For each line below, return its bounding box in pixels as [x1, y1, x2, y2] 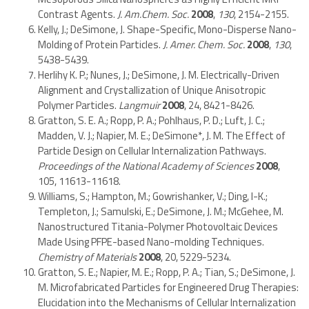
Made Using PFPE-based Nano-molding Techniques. [38, 233, 264, 250]
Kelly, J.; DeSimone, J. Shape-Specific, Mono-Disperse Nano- [38, 21, 297, 37]
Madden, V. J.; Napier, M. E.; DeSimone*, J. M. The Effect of [38, 127, 286, 143]
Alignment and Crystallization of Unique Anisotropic [38, 81, 266, 98]
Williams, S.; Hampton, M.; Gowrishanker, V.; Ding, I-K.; [38, 188, 268, 204]
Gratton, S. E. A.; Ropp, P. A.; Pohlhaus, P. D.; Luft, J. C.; [38, 112, 265, 128]
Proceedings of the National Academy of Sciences [38, 157, 256, 174]
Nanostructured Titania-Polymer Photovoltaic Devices [38, 218, 278, 235]
